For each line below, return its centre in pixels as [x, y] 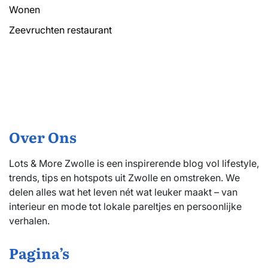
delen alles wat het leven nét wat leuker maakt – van [123, 192]
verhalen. [29, 220]
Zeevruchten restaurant [60, 30]
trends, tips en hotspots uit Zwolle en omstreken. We [124, 177]
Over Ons [43, 136]
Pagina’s [39, 252]
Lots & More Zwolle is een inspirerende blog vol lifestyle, [134, 163]
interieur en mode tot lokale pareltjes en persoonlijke [125, 206]
